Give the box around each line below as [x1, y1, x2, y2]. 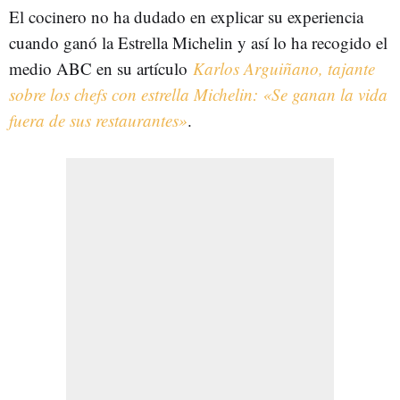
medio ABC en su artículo [9, 57, 193, 79]
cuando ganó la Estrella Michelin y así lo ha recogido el [9, 31, 387, 54]
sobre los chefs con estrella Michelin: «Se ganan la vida [9, 83, 387, 105]
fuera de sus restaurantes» [9, 109, 187, 131]
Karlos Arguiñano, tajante [193, 57, 375, 79]
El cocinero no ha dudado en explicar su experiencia [9, 5, 363, 28]
